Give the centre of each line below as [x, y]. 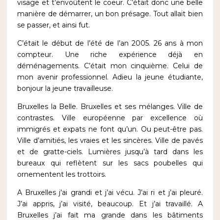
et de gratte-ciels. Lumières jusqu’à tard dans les [110, 152]
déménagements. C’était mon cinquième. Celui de [110, 66]
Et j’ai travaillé [165, 204]
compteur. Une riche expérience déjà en [110, 55]
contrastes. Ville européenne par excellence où [110, 118]
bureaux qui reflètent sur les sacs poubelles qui [110, 163]
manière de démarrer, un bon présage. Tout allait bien [110, 14]
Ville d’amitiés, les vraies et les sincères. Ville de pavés [110, 141]
